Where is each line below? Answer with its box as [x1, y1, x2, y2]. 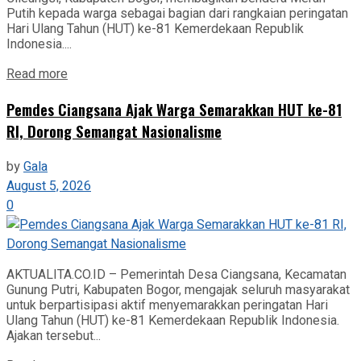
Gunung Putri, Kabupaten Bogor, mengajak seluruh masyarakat [6, 282, 350, 298]
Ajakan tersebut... [6, 328, 101, 344]
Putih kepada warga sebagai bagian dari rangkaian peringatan [6, 5, 348, 21]
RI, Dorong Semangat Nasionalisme [6, 120, 222, 143]
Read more [6, 64, 68, 84]
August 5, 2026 [6, 176, 91, 197]
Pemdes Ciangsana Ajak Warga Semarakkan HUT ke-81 [6, 98, 342, 121]
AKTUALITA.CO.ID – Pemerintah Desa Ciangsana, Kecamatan [6, 267, 346, 283]
